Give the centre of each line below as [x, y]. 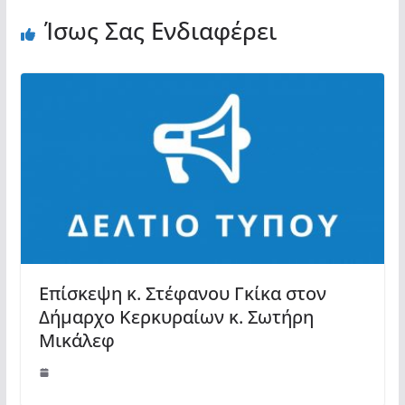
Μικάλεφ [76, 341]
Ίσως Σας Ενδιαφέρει [160, 30]
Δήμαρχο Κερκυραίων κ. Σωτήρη [176, 317]
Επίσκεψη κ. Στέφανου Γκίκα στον [182, 294]
